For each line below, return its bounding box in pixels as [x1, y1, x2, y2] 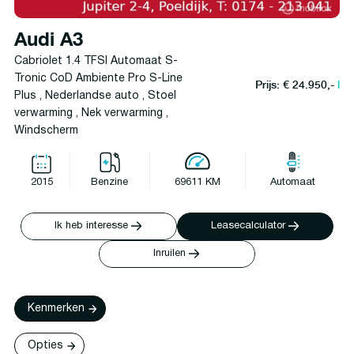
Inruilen [153, 249, 186, 258]
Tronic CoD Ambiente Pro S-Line [13, 73, 183, 84]
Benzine [91, 178, 128, 187]
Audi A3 [13, 24, 83, 55]
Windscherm [13, 126, 78, 136]
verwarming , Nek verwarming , [13, 108, 168, 119]
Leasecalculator [211, 221, 286, 231]
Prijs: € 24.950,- [255, 76, 338, 92]
